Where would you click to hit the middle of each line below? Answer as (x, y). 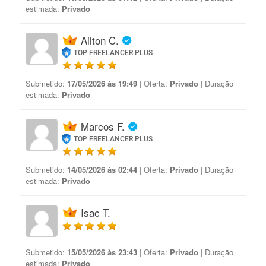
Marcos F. (103, 126)
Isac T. (96, 212)
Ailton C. (100, 40)
